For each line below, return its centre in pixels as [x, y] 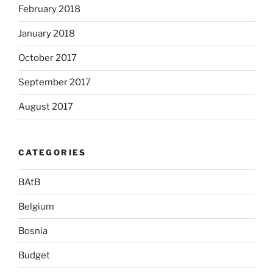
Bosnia [33, 231]
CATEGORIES [52, 152]
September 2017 [55, 83]
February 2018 [49, 9]
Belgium [36, 206]
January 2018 [47, 34]
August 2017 [46, 107]
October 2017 [48, 58]
